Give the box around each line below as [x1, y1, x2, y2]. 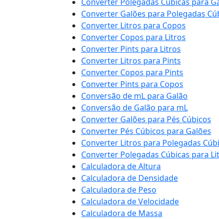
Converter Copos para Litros [81, 32, 186, 43]
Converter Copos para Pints [81, 67, 183, 78]
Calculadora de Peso [81, 184, 156, 195]
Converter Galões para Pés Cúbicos [81, 114, 211, 125]
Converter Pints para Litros [81, 44, 181, 54]
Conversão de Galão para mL [81, 102, 188, 113]
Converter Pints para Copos [81, 79, 183, 89]
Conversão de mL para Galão [81, 90, 188, 101]
